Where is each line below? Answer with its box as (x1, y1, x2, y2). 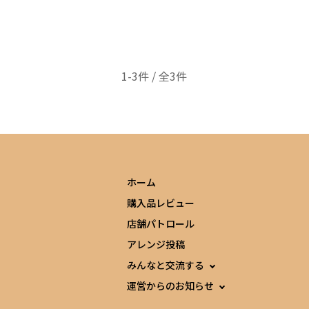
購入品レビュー (127, 196, 195, 210)
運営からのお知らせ (127, 279, 215, 292)
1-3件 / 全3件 (121, 68, 187, 84)
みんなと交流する (127, 258, 205, 272)
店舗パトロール (127, 217, 195, 230)
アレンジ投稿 (127, 237, 186, 251)
